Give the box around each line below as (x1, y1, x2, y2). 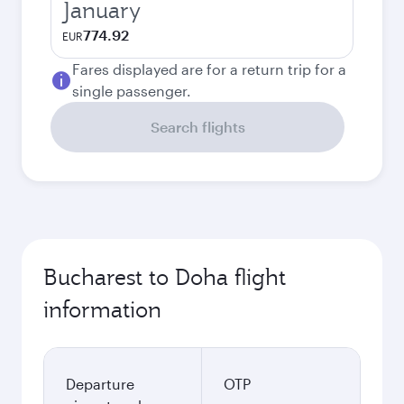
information (43, 295, 161, 324)
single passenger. (72, 82, 191, 99)
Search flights (150, 118, 245, 135)
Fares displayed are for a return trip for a (72, 60, 346, 78)
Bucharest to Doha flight (43, 262, 286, 291)
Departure (66, 375, 134, 392)
